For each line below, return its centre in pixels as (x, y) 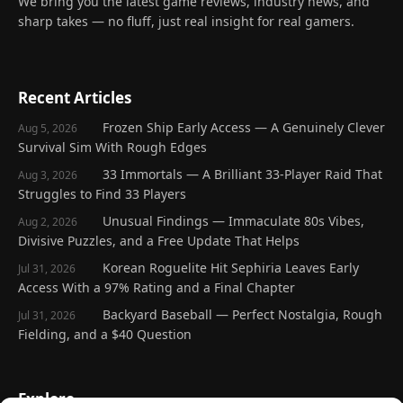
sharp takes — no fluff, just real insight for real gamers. (186, 22)
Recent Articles (75, 98)
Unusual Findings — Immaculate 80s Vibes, (233, 221)
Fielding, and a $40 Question (105, 335)
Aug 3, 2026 (48, 175)
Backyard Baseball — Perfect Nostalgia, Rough (242, 315)
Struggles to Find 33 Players (102, 194)
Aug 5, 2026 (48, 129)
